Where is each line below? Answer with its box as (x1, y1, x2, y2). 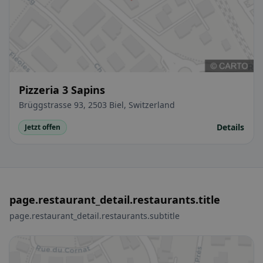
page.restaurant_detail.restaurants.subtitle (9, 210, 180, 222)
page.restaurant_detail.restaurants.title (9, 193, 220, 207)
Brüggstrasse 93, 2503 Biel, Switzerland (19, 99, 175, 111)
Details (217, 122, 244, 133)
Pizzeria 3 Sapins (19, 83, 105, 97)
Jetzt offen (25, 122, 60, 133)
